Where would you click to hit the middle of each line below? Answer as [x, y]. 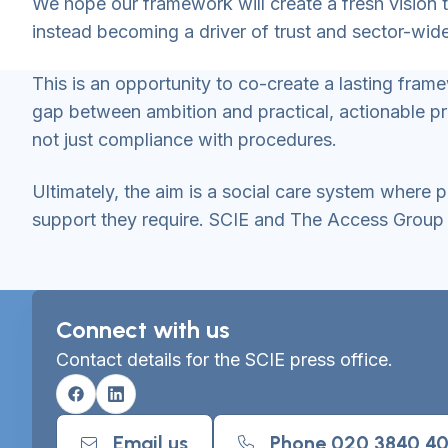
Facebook [112, 404]
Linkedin [145, 404]
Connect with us [143, 329]
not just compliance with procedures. [184, 139]
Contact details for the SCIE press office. [224, 359]
